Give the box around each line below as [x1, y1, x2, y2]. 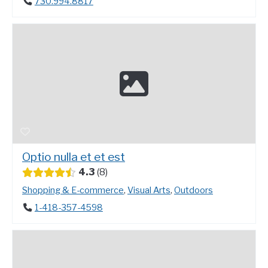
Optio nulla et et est [22, 150, 125, 165]
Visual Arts [127, 185, 170, 196]
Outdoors [174, 185, 213, 196]
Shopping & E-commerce [22, 185, 124, 196]
